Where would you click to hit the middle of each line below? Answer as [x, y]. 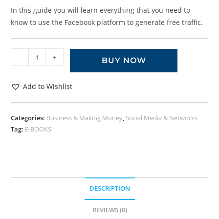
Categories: [29, 118]
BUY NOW [124, 61]
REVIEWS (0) [109, 210]
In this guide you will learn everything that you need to [101, 10]
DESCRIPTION [109, 189]
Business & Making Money [85, 118]
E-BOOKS [38, 129]
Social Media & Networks [162, 118]
